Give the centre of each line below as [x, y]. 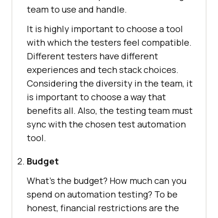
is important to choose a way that [96, 97]
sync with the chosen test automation [106, 124]
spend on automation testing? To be [102, 194]
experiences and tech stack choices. [103, 69]
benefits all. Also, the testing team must [110, 110]
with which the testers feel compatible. [109, 42]
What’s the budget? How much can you [107, 180]
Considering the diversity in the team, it [110, 83]
